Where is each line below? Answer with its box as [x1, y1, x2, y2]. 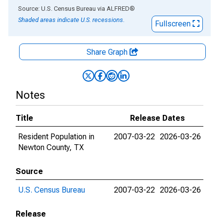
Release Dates [130, 113, 185, 123]
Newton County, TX [18, 143, 84, 152]
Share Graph [87, 47, 130, 57]
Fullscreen [155, 19, 193, 28]
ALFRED [107, 5, 130, 12]
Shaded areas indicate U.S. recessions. [18, 16, 125, 23]
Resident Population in [18, 132, 94, 141]
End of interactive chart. [8, 3, 88, 13]
